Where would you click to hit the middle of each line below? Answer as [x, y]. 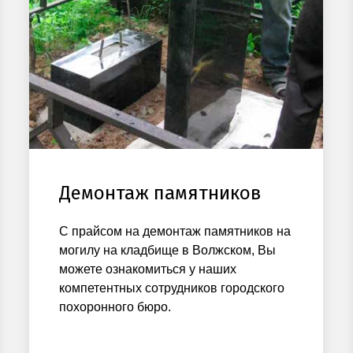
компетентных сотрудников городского [172, 288]
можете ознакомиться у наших [148, 269]
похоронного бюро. [115, 307]
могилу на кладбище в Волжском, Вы [168, 250]
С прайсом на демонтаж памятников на [175, 231]
